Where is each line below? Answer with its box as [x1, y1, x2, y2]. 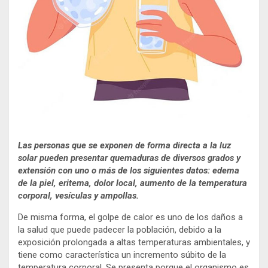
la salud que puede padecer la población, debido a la [18, 224, 221, 235]
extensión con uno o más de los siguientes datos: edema [18, 165, 239, 176]
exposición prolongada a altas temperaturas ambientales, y [18, 236, 250, 248]
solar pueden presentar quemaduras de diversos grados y [18, 152, 240, 163]
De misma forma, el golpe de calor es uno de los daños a [18, 211, 243, 223]
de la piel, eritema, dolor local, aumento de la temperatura [18, 177, 247, 188]
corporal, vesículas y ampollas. [18, 190, 139, 201]
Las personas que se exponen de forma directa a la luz [18, 139, 231, 151]
